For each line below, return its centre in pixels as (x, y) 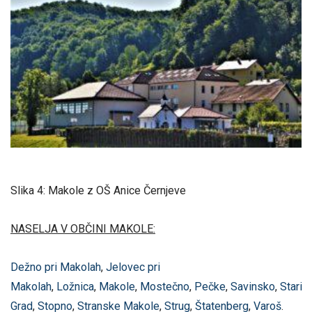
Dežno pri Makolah (56, 267)
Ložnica (75, 287)
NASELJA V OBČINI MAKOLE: (83, 228)
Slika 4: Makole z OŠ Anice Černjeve (98, 190)
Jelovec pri (133, 267)
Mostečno (165, 287)
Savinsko (253, 287)
